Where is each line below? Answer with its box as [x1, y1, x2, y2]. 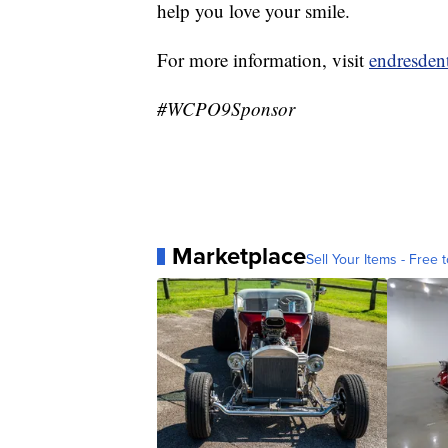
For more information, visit [157, 47, 369, 73]
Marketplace [172, 238, 306, 275]
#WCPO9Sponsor [157, 96, 295, 122]
